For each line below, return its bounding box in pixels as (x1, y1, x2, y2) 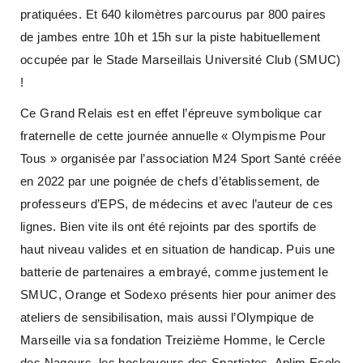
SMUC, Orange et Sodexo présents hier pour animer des (20, 288, 337, 302)
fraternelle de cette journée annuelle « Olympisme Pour (20, 129, 327, 143)
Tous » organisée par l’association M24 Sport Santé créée (20, 152, 341, 166)
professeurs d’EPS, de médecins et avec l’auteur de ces (20, 197, 334, 211)
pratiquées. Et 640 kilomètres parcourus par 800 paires (20, 7, 327, 22)
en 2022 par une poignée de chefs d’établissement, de (20, 174, 320, 189)
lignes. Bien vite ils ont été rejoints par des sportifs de (20, 220, 317, 234)
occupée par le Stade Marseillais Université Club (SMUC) (20, 53, 341, 67)
